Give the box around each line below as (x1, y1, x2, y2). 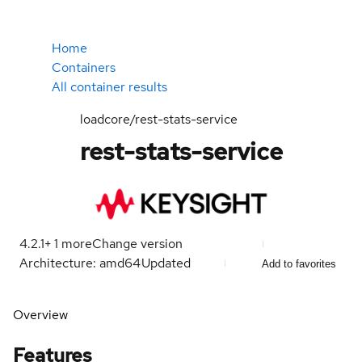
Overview (13, 306, 68, 324)
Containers (52, 59, 116, 76)
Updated (141, 255, 194, 272)
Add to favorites (262, 257, 336, 270)
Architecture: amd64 (19, 255, 141, 272)
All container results (52, 78, 167, 95)
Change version (92, 235, 183, 253)
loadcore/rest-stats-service (79, 111, 238, 128)
